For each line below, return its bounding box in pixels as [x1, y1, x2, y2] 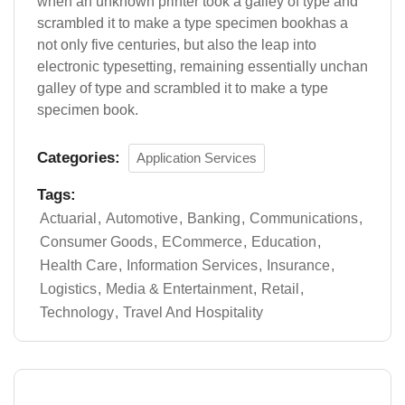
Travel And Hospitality [123, 304, 263, 320]
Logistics [40, 280, 97, 297]
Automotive [106, 210, 178, 226]
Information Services [127, 257, 258, 273]
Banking [187, 210, 240, 226]
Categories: [37, 148, 120, 166]
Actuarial [40, 210, 97, 226]
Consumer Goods [40, 233, 153, 250]
